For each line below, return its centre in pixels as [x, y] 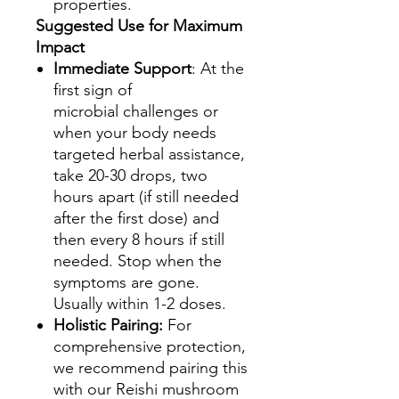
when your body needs [135, 133]
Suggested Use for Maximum [139, 26]
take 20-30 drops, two [130, 175]
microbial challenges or [136, 111]
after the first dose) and [136, 218]
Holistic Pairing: [108, 325]
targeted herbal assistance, [149, 154]
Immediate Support [122, 69]
